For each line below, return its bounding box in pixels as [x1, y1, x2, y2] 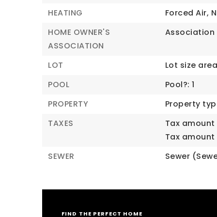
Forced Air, [165, 7, 209, 18]
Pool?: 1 [165, 79, 195, 90]
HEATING [48, 7, 83, 18]
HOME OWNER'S [48, 27, 110, 38]
